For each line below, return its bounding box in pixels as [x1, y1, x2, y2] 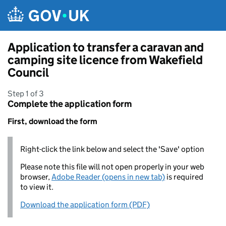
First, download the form [8, 117, 97, 126]
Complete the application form [8, 98, 132, 109]
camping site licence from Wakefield [8, 52, 203, 67]
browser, [20, 172, 51, 182]
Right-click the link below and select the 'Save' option [20, 144, 204, 154]
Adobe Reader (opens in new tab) [51, 172, 165, 182]
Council [8, 65, 49, 80]
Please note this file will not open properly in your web [20, 162, 204, 172]
